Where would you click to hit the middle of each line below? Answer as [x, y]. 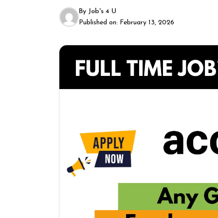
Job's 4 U [102, 11]
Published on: [99, 23]
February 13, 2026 [147, 23]
